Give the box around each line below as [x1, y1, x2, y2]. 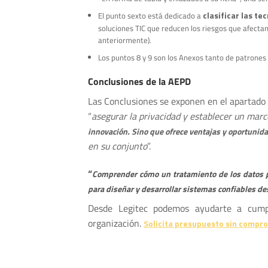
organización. [88, 215, 144, 230]
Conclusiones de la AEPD [88, 74, 191, 89]
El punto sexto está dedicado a [98, 10, 203, 22]
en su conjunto [88, 138, 147, 153]
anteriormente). [98, 34, 151, 47]
